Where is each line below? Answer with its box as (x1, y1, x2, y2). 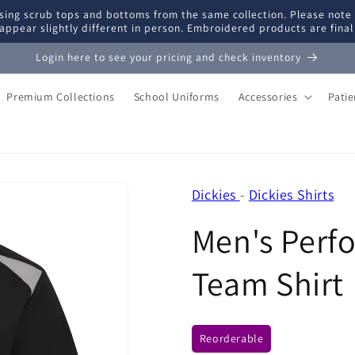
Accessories (238, 90, 298, 104)
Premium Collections (6, 90, 115, 104)
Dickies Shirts (248, 185, 334, 204)
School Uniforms (133, 90, 219, 104)
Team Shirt (191, 261, 345, 306)
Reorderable (199, 331, 264, 346)
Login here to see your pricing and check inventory (36, 50, 301, 64)
